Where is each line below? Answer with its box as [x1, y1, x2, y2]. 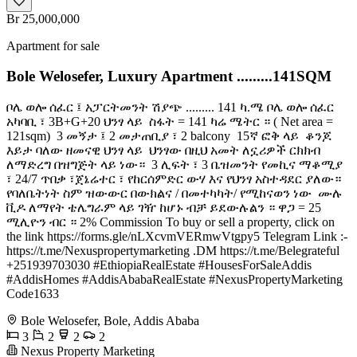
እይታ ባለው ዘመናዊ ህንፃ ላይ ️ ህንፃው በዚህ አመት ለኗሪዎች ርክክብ [6, 143, 320, 158]
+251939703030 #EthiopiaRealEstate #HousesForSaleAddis [6, 258, 312, 273]
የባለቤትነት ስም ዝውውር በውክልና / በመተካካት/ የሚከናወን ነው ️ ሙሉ [6, 186, 343, 201]
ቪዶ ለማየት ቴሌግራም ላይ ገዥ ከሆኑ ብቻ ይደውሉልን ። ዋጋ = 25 [6, 201, 321, 215]
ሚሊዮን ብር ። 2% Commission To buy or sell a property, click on [6, 215, 335, 229]
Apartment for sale [6, 38, 100, 53]
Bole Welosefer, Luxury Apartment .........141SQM [6, 68, 331, 85]
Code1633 [6, 287, 59, 301]
